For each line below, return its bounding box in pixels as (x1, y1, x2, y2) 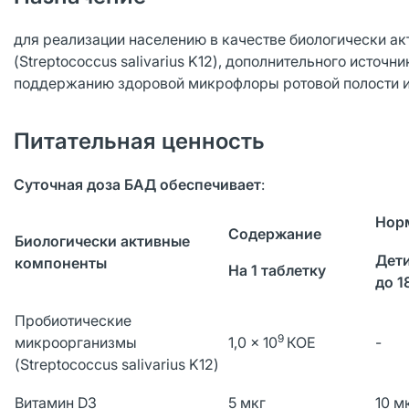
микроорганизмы (15, 333, 137, 351)
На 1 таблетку (228, 261, 326, 279)
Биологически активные (15, 232, 190, 250)
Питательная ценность (14, 128, 265, 154)
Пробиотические (15, 311, 131, 330)
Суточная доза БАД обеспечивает (14, 175, 261, 194)
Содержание (228, 225, 321, 243)
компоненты (15, 254, 107, 272)
